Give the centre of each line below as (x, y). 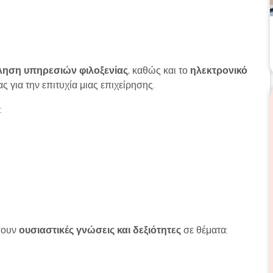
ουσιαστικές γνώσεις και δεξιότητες (100, 230)
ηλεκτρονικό (219, 70)
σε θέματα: (204, 230)
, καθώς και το (159, 70)
